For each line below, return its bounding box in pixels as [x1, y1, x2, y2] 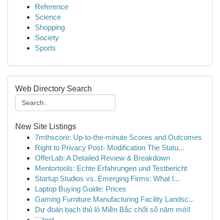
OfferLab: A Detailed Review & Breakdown [35, 154, 170, 162]
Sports [35, 44, 56, 52]
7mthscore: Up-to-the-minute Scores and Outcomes [35, 133, 202, 141]
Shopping [35, 23, 65, 31]
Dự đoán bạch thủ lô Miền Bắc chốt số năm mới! [35, 205, 191, 214]
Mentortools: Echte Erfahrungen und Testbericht [35, 164, 187, 172]
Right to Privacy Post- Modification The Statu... [35, 143, 184, 152]
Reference [35, 2, 68, 11]
